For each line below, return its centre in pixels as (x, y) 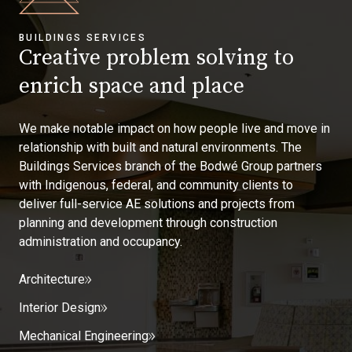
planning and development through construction (148, 223)
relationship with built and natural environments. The (160, 148)
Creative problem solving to (156, 58)
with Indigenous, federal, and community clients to (156, 185)
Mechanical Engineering (84, 336)
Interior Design (60, 308)
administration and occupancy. (101, 242)
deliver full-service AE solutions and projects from (157, 204)
